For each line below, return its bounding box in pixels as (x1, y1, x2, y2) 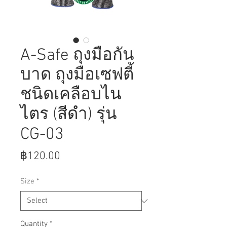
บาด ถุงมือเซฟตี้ (20, 65, 134, 86)
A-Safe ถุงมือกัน (20, 46, 134, 66)
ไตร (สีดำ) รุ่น (20, 105, 117, 125)
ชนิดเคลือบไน (20, 85, 122, 105)
